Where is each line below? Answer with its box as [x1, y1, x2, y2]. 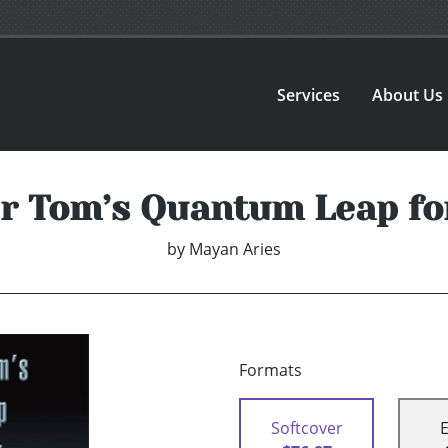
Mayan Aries [189, 238, 281, 261]
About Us [372, 83, 444, 106]
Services [277, 83, 341, 106]
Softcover [270, 417, 343, 440]
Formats [239, 359, 302, 382]
